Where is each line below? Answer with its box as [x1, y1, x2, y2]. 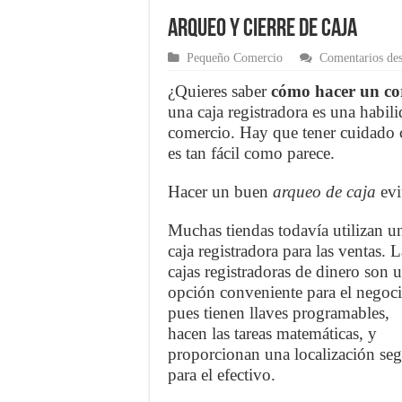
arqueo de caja [273, 182, 376, 202]
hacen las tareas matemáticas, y [168, 324, 377, 344]
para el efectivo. [168, 365, 275, 385]
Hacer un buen [168, 182, 273, 202]
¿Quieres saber [168, 82, 271, 101]
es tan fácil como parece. [168, 144, 335, 163]
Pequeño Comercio [187, 51, 283, 66]
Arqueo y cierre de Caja [168, 17, 357, 43]
